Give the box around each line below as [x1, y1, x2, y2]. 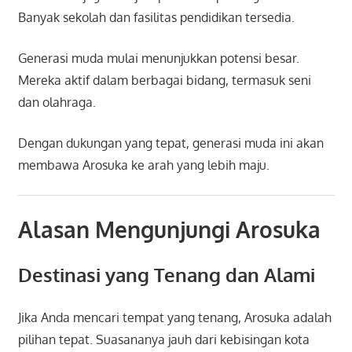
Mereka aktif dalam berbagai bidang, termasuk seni [17, 71, 311, 88]
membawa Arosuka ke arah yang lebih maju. [17, 156, 269, 173]
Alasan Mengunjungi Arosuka [17, 214, 321, 244]
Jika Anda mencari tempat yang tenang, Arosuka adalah [17, 309, 332, 325]
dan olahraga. [17, 93, 96, 110]
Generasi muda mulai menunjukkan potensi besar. [17, 49, 299, 66]
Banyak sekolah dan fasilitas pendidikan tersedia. [17, 9, 295, 25]
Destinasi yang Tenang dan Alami [17, 262, 315, 287]
